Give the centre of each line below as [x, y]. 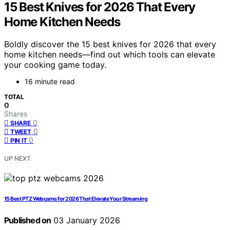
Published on [28, 221]
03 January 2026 [86, 221]
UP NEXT [17, 159]
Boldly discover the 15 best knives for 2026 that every [110, 44]
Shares [16, 114]
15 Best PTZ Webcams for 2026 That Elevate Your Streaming [76, 199]
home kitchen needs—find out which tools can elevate [110, 55]
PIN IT [19, 141]
